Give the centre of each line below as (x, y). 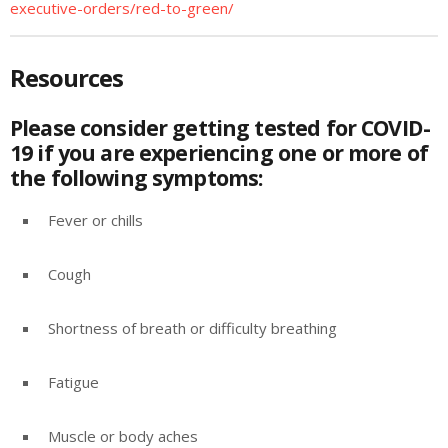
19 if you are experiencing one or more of (219, 153)
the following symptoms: (136, 178)
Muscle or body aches (123, 435)
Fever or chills (95, 219)
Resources (67, 77)
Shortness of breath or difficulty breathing (192, 327)
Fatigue (73, 381)
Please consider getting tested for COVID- (220, 128)
